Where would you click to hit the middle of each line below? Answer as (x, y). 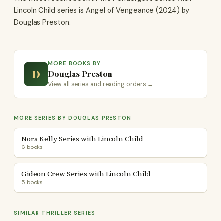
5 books (32, 182)
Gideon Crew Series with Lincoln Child (86, 174)
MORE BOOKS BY (74, 63)
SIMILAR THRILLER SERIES (55, 213)
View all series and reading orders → (101, 84)
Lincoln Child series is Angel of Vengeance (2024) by (102, 10)
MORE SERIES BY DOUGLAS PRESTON (73, 118)
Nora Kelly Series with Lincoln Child (82, 139)
